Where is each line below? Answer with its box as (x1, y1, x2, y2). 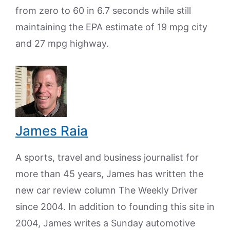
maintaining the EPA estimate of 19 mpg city (15, 22, 207, 32)
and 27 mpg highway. (15, 38, 109, 49)
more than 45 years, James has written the (15, 168, 203, 179)
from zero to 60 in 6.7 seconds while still (15, 5, 191, 16)
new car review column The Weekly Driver (15, 185, 198, 196)
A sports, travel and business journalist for (15, 152, 199, 163)
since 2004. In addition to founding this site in (15, 201, 215, 212)
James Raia (15, 123, 88, 139)
